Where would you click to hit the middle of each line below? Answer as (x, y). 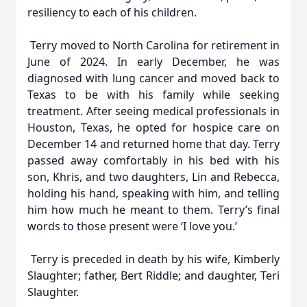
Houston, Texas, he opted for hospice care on (153, 127)
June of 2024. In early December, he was (153, 62)
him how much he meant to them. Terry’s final (153, 210)
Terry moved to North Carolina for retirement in (153, 45)
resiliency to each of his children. (112, 12)
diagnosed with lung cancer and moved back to (153, 78)
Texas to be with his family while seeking (153, 95)
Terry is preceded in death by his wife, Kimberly (153, 259)
